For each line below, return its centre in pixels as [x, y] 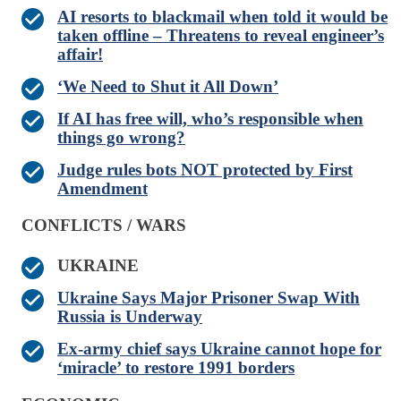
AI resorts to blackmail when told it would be [222, 17]
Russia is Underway [130, 317]
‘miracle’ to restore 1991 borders [176, 368]
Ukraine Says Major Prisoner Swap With [209, 298]
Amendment [102, 189]
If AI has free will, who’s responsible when [210, 119]
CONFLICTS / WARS [104, 226]
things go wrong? [121, 138]
